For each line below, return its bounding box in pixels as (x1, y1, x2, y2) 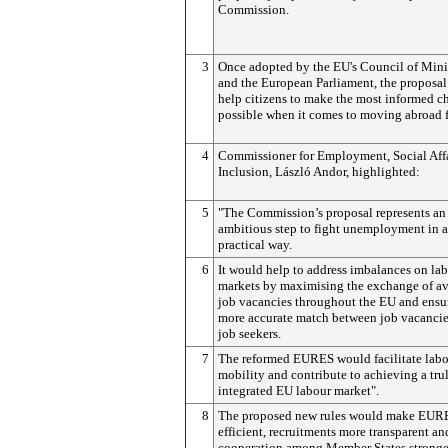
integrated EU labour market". (218, 383, 379, 398)
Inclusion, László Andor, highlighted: (218, 164, 420, 179)
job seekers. (218, 326, 281, 341)
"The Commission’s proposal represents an (218, 205, 446, 220)
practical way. (218, 237, 292, 252)
